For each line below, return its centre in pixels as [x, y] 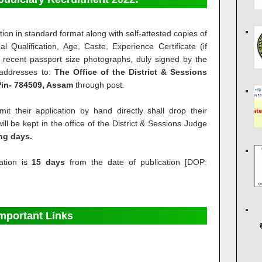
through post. [99, 85]
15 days [49, 162]
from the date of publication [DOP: [136, 162]
